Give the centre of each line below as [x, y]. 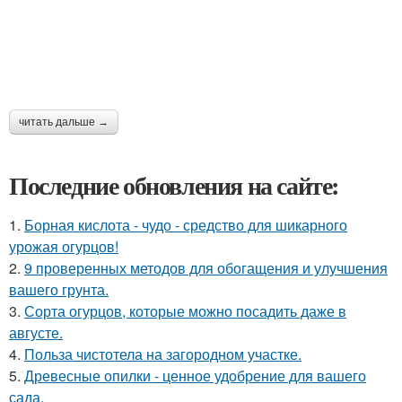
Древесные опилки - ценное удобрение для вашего [195, 376]
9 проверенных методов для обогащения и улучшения [206, 268]
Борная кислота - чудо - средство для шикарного [186, 225]
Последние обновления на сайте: [174, 186]
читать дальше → [64, 122]
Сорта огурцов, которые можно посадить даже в [185, 311]
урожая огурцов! [64, 247]
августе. [36, 333]
